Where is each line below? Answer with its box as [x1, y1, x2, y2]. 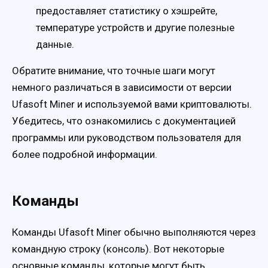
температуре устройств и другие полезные [36, 21, 234, 33]
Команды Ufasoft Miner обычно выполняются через [12, 226, 256, 239]
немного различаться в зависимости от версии [12, 81, 232, 93]
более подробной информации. [12, 148, 157, 160]
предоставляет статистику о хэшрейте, [36, 4, 217, 17]
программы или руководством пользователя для [12, 131, 241, 144]
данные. [36, 38, 74, 50]
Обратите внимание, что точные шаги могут [12, 64, 215, 77]
